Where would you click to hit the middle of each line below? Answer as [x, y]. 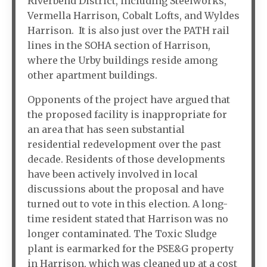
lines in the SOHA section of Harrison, [119, 46]
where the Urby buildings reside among [122, 60]
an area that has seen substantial [106, 130]
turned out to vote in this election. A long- [128, 204]
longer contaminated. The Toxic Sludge [122, 234]
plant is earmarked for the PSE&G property [131, 249]
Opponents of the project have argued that [129, 100]
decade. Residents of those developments [126, 159]
